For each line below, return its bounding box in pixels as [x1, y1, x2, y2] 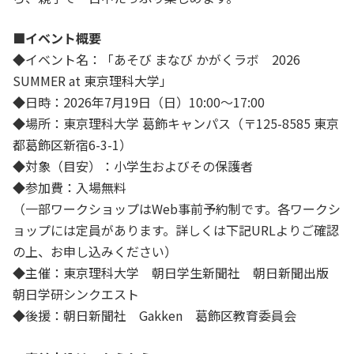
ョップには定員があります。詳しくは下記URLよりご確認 [13, 220, 339, 239]
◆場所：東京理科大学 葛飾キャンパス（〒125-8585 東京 [13, 113, 339, 133]
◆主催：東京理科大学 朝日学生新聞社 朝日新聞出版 [13, 262, 341, 282]
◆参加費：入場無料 [13, 177, 126, 197]
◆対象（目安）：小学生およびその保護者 [13, 156, 253, 175]
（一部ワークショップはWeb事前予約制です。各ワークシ [13, 198, 341, 218]
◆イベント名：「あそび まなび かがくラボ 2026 [13, 49, 300, 69]
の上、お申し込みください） [13, 241, 177, 261]
